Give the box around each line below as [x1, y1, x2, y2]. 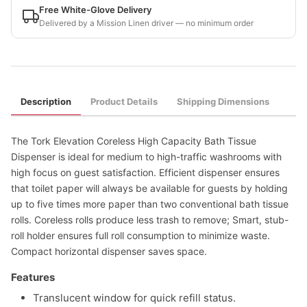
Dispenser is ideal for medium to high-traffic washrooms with [11, 151, 282, 162]
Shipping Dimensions [177, 96, 269, 107]
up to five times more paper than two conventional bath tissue [11, 198, 288, 210]
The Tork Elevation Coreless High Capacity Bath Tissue [11, 135, 256, 147]
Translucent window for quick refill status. [33, 291, 236, 304]
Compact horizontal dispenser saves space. [11, 245, 207, 257]
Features [11, 271, 55, 284]
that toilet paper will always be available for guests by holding [11, 182, 288, 194]
